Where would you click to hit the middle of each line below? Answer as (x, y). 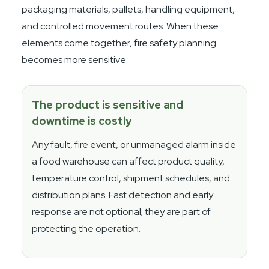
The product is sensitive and (108, 104)
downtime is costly (82, 121)
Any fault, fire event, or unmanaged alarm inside (134, 144)
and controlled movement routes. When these (120, 26)
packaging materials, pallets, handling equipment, (128, 9)
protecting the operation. (86, 228)
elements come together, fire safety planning (119, 43)
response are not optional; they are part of (122, 211)
